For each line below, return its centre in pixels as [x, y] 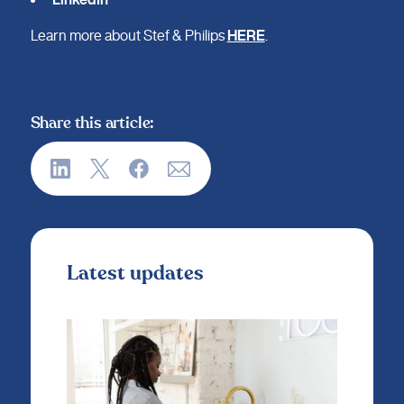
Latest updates [136, 273]
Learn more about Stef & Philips [129, 35]
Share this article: [92, 123]
